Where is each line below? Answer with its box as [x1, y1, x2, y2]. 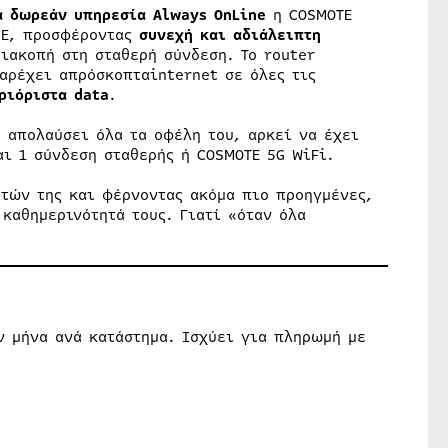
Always [152, 3, 207, 26]
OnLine [213, 3, 266, 26]
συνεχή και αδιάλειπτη [138, 23, 321, 46]
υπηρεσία [73, 3, 153, 26]
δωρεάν [9, 3, 67, 26]
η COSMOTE [265, 3, 352, 26]
